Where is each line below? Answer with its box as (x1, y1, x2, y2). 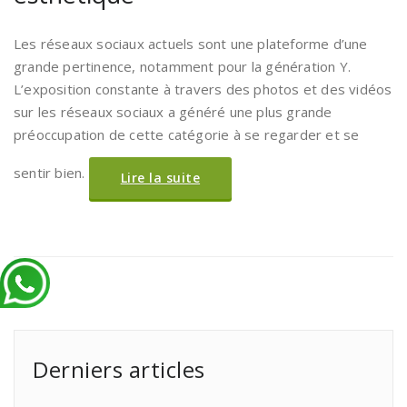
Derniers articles (33, 354, 205, 384)
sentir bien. (14, 163, 89, 182)
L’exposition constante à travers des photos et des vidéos (14, 80, 392, 98)
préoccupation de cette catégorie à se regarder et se (14, 125, 360, 144)
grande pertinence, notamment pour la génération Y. (14, 57, 352, 75)
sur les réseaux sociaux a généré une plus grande (14, 103, 333, 121)
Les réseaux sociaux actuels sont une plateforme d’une (14, 35, 368, 53)
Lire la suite (120, 169, 201, 186)
